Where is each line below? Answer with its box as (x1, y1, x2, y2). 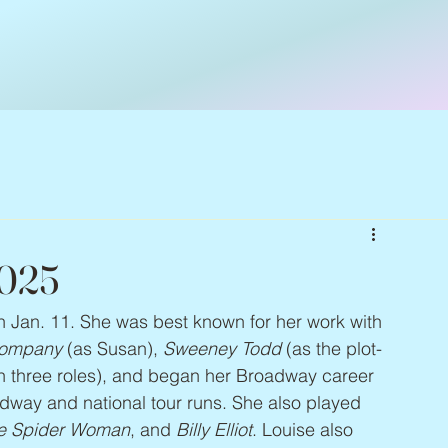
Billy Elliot (176, 418, 252, 441)
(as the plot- (281, 337, 382, 360)
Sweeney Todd (163, 337, 281, 360)
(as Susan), (62, 337, 163, 360)
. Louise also (252, 418, 358, 441)
